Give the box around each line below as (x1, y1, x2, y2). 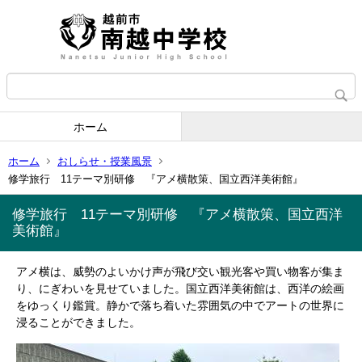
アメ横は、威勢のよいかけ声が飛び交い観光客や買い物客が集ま (16, 265, 344, 278)
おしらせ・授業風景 (57, 154, 152, 167)
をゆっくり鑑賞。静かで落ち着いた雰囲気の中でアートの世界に (16, 299, 344, 312)
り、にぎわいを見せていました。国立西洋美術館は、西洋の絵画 (16, 282, 344, 295)
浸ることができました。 (16, 316, 141, 329)
